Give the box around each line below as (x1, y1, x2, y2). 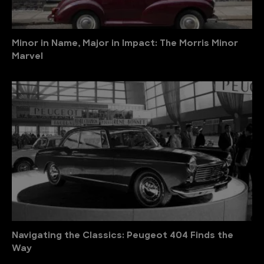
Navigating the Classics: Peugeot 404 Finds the (12, 232, 233, 241)
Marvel (12, 52, 43, 62)
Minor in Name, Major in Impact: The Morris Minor (12, 39, 238, 49)
